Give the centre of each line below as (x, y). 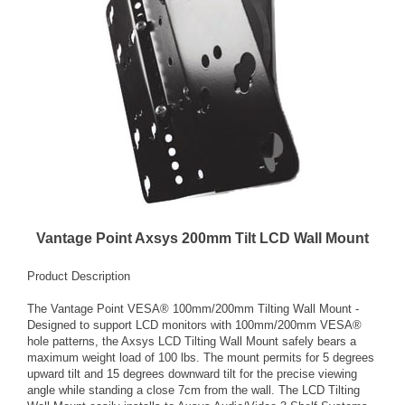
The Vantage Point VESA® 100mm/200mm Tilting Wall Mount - (193, 308)
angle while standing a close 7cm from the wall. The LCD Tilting (193, 390)
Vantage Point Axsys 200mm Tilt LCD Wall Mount (202, 238)
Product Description (79, 276)
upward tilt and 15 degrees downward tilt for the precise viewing (192, 373)
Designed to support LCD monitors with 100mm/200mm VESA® (194, 325)
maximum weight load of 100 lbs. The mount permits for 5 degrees (201, 357)
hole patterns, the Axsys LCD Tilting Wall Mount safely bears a (192, 341)
